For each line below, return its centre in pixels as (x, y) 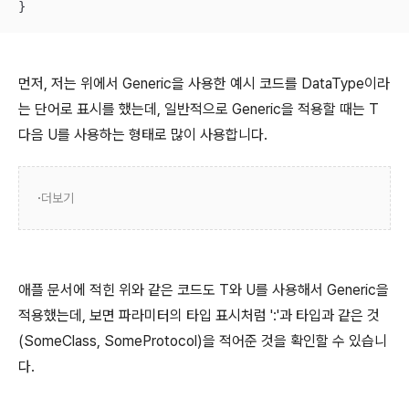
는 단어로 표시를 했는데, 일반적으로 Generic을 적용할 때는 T (199, 109)
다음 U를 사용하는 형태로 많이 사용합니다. (145, 134)
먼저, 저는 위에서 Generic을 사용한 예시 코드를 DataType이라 (204, 83)
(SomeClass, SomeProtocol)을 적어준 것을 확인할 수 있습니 (203, 341)
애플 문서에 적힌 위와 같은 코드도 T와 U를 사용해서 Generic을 (204, 289)
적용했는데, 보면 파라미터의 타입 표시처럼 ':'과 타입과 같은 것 (199, 315)
